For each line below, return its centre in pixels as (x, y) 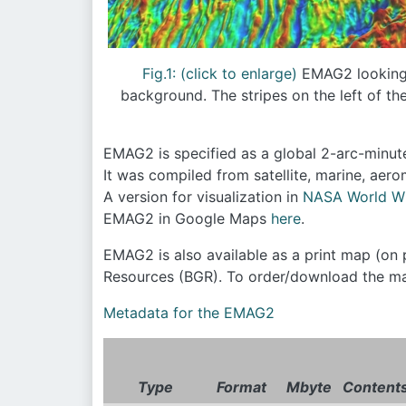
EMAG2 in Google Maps (187, 218)
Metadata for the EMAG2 (189, 313)
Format (242, 387)
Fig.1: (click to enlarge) (220, 73)
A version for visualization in (203, 197)
